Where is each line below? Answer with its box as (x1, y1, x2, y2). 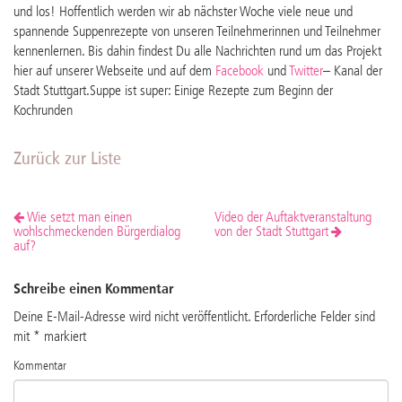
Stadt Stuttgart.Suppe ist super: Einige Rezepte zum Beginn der (13, 84, 333, 100)
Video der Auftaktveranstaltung (214, 211, 371, 226)
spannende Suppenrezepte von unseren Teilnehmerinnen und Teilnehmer (13, 25, 380, 40)
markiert (40, 330, 86, 345)
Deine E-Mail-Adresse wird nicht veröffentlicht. (13, 310, 250, 326)
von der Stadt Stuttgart (214, 225, 328, 240)
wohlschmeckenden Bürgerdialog (13, 225, 180, 240)
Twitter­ (289, 65, 323, 80)
